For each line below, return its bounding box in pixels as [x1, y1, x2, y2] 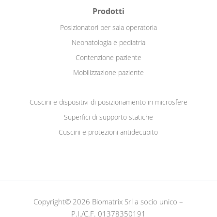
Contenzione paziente [75, 52, 141, 62]
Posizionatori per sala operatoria [60, 22, 157, 32]
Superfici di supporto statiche [63, 112, 153, 122]
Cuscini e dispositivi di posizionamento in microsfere [29, 97, 187, 107]
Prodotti [92, 5, 124, 16]
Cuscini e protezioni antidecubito [59, 127, 158, 137]
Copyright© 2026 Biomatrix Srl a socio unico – [33, 196, 184, 206]
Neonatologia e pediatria [71, 37, 145, 47]
